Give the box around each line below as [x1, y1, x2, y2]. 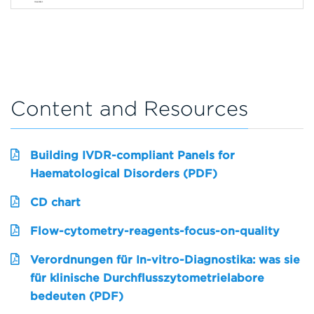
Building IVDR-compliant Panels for [30, 149, 235, 163]
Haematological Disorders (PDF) [30, 167, 217, 181]
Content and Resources [11, 96, 248, 121]
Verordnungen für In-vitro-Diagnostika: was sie [30, 253, 300, 267]
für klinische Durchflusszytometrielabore [30, 271, 264, 285]
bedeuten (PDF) [30, 289, 123, 303]
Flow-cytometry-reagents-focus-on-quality [30, 224, 280, 238]
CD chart [30, 196, 81, 210]
